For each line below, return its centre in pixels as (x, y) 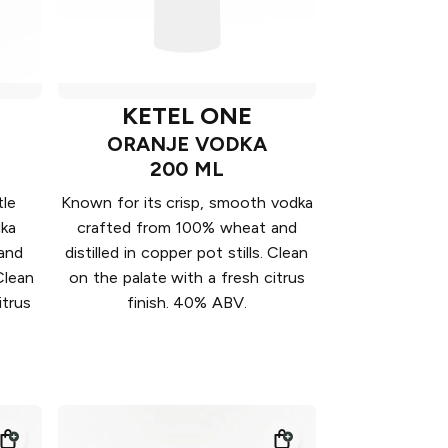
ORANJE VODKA (187, 143)
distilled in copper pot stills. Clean (187, 252)
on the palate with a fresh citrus (187, 277)
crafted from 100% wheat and (187, 227)
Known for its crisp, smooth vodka (186, 202)
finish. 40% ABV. (187, 302)
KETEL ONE (187, 115)
